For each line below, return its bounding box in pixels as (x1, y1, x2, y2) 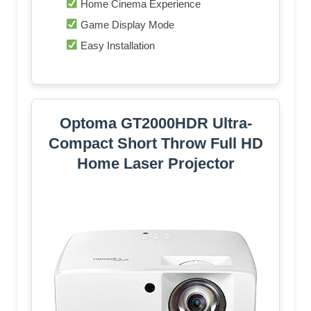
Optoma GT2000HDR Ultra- (59, 114, 252, 132)
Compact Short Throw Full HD (48, 134, 263, 152)
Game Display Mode (78, 18, 175, 31)
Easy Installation (78, 39, 155, 51)
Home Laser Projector (76, 154, 235, 172)
